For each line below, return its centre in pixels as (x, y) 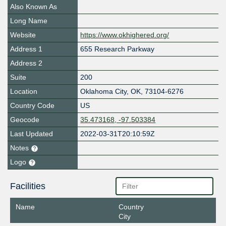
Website (23, 35)
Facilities (27, 186)
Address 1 (26, 49)
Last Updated (32, 134)
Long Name (29, 21)
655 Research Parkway (118, 49)
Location (24, 92)
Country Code (32, 106)
